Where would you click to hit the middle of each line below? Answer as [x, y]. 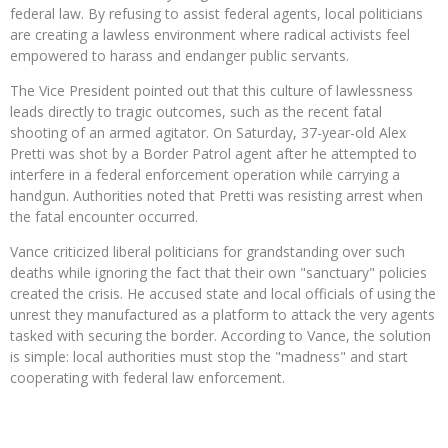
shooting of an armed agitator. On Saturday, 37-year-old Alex [208, 133]
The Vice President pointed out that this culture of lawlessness [211, 91]
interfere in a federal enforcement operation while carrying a [205, 175]
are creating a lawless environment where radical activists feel [210, 35]
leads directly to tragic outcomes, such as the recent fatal [196, 112]
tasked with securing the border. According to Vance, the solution [220, 336]
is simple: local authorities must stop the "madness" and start [209, 357]
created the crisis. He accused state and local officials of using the [223, 294]
